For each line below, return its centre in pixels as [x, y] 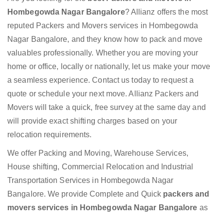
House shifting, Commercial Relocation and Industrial [100, 167]
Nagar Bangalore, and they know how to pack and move [105, 39]
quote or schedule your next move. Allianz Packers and [103, 94]
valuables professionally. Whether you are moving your [103, 53]
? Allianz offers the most [166, 12]
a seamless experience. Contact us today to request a [101, 80]
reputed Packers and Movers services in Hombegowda [103, 26]
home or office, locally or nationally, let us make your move [109, 67]
